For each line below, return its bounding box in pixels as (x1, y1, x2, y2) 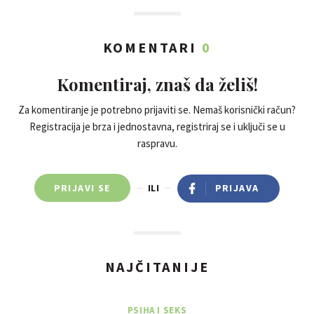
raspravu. (137, 137, 177, 150)
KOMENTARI (102, 39, 202, 56)
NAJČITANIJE (104, 258, 210, 275)
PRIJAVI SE (53, 182, 111, 194)
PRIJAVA (214, 182, 259, 194)
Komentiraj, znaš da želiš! (56, 73, 258, 95)
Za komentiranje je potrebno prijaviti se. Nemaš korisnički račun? (18, 103, 296, 116)
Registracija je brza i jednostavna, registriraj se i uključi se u (29, 120, 285, 133)
